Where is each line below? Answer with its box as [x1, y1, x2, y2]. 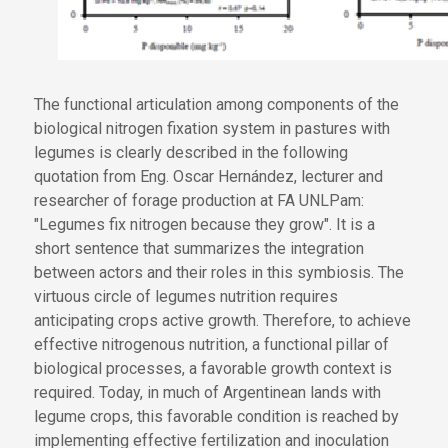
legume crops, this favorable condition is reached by [33, 407, 399, 426]
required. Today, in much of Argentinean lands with [33, 383, 381, 402]
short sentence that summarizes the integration [33, 239, 364, 258]
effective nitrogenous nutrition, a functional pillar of [33, 335, 389, 354]
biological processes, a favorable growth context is [33, 359, 392, 378]
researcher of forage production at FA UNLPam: [33, 191, 364, 210]
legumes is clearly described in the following [33, 143, 348, 162]
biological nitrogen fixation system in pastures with [33, 119, 390, 138]
